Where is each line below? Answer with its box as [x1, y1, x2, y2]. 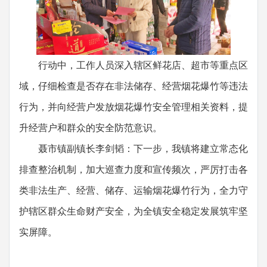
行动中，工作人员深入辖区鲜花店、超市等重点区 [19, 59, 248, 72]
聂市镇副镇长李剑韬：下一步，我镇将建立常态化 [19, 142, 248, 155]
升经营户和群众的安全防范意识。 [19, 122, 162, 134]
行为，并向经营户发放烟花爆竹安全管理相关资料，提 [19, 101, 248, 113]
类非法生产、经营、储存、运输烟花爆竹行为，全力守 [19, 184, 248, 197]
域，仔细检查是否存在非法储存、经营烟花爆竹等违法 [19, 80, 248, 92]
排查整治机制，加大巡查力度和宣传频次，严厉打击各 [19, 163, 248, 176]
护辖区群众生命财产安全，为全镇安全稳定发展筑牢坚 [19, 205, 248, 218]
